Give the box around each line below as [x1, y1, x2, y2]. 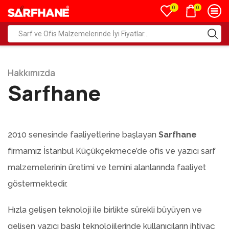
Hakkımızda [8, 67, 55, 79]
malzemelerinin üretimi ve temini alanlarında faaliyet [8, 163, 206, 172]
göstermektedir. [8, 179, 67, 189]
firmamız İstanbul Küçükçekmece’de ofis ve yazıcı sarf [8, 146, 216, 156]
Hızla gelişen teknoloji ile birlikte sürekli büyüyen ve [8, 204, 202, 215]
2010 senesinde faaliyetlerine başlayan [8, 130, 158, 140]
